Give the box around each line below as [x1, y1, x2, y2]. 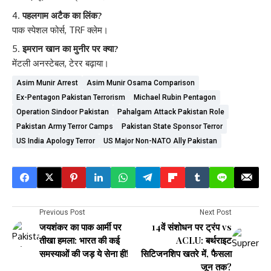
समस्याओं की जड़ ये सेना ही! [39, 247, 128, 260]
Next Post [200, 207, 232, 217]
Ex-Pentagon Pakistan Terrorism [16, 93, 125, 102]
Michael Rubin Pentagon [134, 93, 216, 102]
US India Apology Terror [16, 136, 95, 145]
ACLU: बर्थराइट [176, 233, 232, 246]
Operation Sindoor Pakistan [16, 107, 109, 116]
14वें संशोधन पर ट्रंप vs [152, 220, 232, 233]
